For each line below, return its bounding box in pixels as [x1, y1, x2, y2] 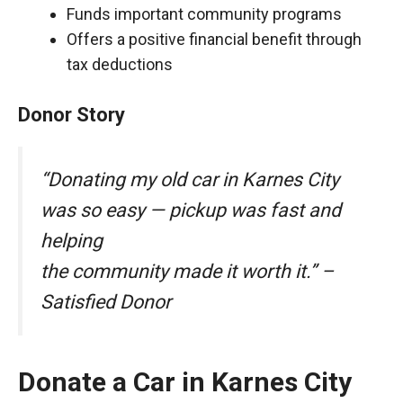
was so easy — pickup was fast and [40, 199, 341, 221]
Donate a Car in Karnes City [18, 366, 352, 399]
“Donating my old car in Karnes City [40, 168, 339, 191]
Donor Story [18, 103, 125, 126]
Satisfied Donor [40, 291, 171, 313]
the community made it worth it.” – [40, 260, 334, 282]
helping [40, 229, 103, 252]
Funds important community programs [67, 4, 342, 23]
